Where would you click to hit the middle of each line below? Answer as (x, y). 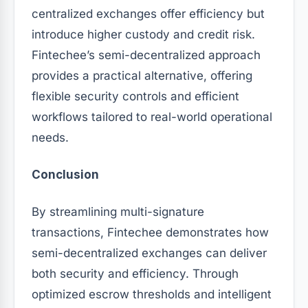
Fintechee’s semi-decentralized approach (146, 55)
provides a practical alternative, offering (142, 75)
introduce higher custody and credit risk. (143, 34)
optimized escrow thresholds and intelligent (152, 294)
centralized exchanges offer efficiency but (148, 13)
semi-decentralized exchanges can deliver (149, 253)
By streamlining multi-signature (118, 211)
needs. (50, 137)
